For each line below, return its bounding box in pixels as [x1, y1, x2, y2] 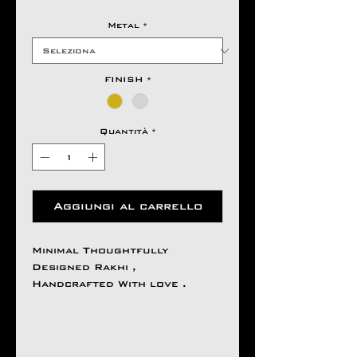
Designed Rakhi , [32, 261, 140, 273]
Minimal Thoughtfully [32, 245, 168, 257]
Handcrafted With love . [32, 278, 186, 290]
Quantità [99, 126, 148, 137]
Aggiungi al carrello [53, 199, 202, 214]
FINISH [104, 74, 143, 85]
